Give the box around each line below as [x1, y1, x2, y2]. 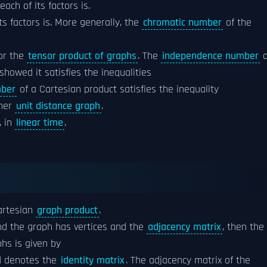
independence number [162, 49, 259, 63]
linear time [16, 116, 63, 129]
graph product [37, 203, 98, 217]
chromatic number [143, 15, 222, 29]
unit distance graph [16, 99, 100, 113]
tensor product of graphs [28, 49, 136, 63]
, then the [222, 220, 264, 234]
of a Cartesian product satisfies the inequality [17, 82, 219, 96]
